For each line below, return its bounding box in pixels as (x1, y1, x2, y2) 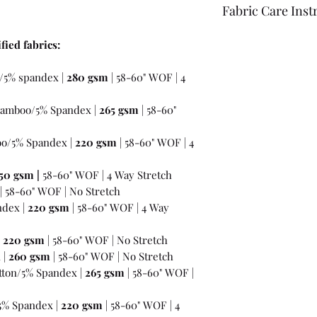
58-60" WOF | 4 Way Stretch (40, 167, 172, 182)
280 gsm (67, 69, 108, 84)
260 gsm (8, 248, 50, 263)
